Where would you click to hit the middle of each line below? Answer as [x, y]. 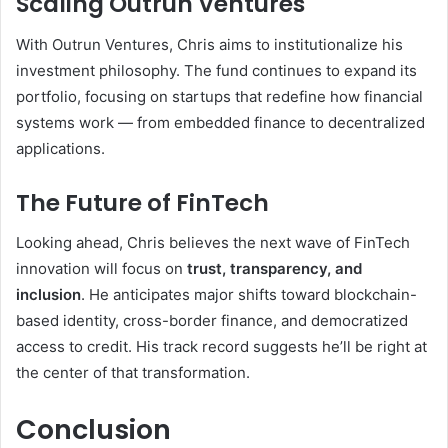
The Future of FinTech [142, 202]
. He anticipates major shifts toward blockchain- [249, 295]
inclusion [48, 295]
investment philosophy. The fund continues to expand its [216, 70]
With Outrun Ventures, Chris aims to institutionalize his [209, 44]
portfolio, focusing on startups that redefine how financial [219, 96]
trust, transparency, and [274, 269]
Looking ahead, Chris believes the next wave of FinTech [213, 243]
